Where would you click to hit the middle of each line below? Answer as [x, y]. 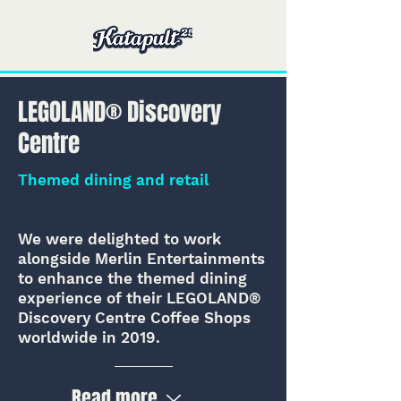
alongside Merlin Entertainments [141, 259]
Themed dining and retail [113, 180]
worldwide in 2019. [89, 337]
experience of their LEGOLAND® [139, 298]
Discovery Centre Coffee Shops [134, 318]
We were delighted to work [119, 239]
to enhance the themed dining [132, 278]
